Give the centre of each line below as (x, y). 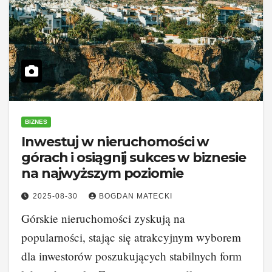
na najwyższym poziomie (102, 173)
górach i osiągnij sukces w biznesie (134, 158)
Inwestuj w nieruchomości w (115, 142)
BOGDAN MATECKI (136, 196)
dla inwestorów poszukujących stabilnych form (131, 256)
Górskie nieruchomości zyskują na (103, 218)
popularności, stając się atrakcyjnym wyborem (131, 237)
